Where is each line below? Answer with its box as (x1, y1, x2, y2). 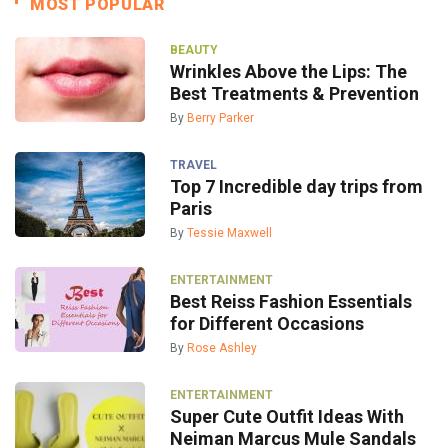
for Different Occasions (170, 312, 364, 334)
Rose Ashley (187, 340, 257, 355)
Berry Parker (187, 110, 254, 125)
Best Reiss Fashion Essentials (170, 290, 412, 312)
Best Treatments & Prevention (170, 82, 419, 104)
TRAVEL (170, 157, 217, 172)
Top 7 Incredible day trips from (170, 175, 423, 197)
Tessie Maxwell (187, 225, 272, 240)
